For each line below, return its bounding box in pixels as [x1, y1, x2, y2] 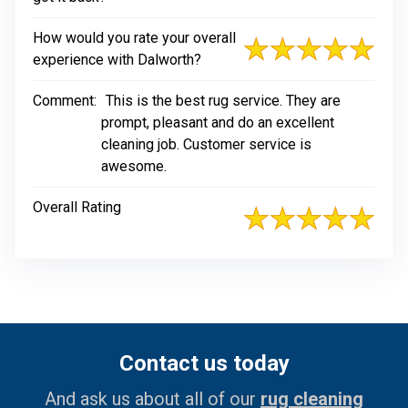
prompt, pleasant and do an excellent [101, 114, 334, 131]
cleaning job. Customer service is [101, 136, 311, 153]
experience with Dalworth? [33, 51, 201, 68]
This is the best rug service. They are [106, 92, 341, 109]
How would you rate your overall [33, 29, 236, 46]
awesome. [101, 158, 167, 175]
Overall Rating [33, 199, 121, 216]
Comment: [33, 92, 97, 109]
